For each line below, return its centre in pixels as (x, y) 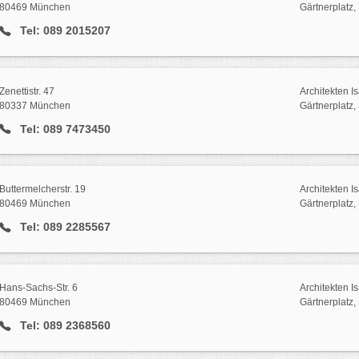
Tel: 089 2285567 (63, 227)
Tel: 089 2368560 (63, 326)
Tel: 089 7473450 (63, 129)
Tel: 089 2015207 (63, 30)
